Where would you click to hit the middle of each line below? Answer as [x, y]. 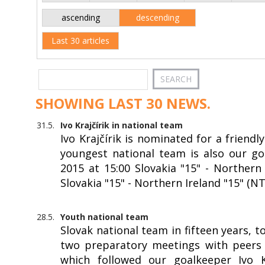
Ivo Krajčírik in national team [122, 125]
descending [157, 17]
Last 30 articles [80, 40]
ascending [81, 17]
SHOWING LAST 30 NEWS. [123, 103]
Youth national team [104, 217]
